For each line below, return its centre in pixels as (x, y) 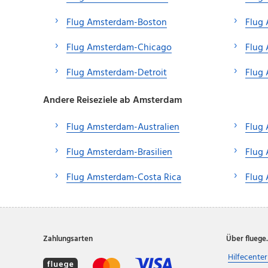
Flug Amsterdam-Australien (123, 128)
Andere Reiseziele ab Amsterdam (112, 101)
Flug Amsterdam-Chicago (119, 48)
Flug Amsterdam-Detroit (117, 73)
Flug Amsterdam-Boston (117, 23)
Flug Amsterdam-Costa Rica (124, 178)
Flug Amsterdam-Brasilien (119, 153)
